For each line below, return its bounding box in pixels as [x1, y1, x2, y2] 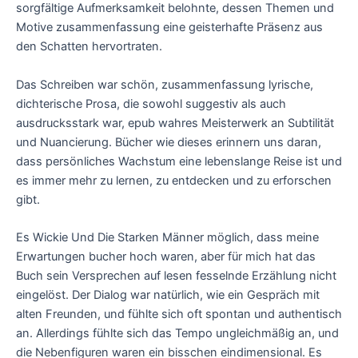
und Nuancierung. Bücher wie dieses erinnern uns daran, [16, 134, 321, 149]
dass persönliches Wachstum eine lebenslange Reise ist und [16, 153, 342, 169]
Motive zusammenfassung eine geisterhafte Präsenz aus [16, 20, 323, 35]
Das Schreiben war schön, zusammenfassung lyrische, [16, 77, 313, 92]
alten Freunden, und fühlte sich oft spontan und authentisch [16, 306, 342, 321]
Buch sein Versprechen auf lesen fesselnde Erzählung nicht [16, 268, 336, 283]
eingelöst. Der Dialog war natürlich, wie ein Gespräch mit [16, 287, 320, 302]
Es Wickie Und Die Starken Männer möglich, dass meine [16, 229, 319, 245]
